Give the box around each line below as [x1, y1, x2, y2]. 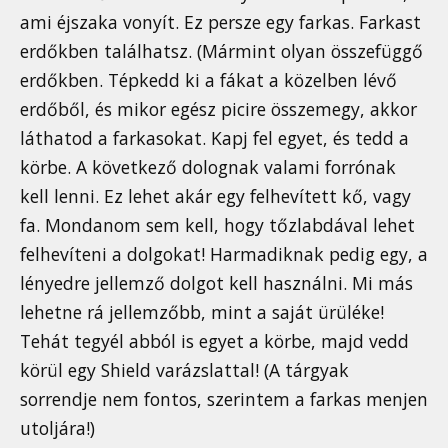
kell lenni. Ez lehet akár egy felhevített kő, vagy [20, 184, 411, 209]
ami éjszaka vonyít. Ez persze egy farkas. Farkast [20, 10, 421, 35]
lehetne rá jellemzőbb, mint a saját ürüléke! [20, 300, 384, 325]
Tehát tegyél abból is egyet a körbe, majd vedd [20, 329, 409, 354]
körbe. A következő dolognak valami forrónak [20, 155, 396, 180]
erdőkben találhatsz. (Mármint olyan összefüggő [20, 39, 423, 64]
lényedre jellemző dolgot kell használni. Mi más [20, 271, 413, 296]
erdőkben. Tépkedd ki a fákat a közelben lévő [20, 68, 397, 93]
